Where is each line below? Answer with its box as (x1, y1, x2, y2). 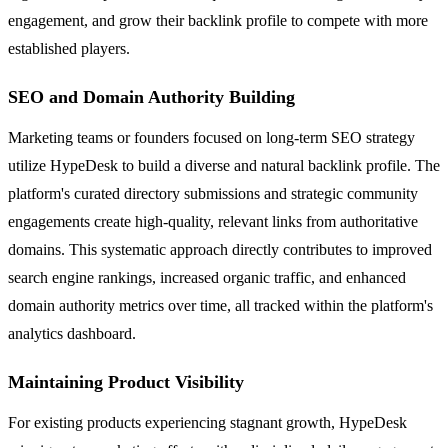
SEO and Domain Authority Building (8, 87, 295, 108)
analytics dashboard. (8, 325, 136, 343)
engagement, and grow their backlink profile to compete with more (8, 12, 428, 30)
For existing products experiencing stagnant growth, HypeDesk (8, 414, 407, 432)
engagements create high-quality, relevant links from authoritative (8, 213, 418, 231)
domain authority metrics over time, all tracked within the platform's (8, 297, 433, 315)
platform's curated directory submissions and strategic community (8, 185, 418, 203)
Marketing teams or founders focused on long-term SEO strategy (8, 129, 415, 147)
